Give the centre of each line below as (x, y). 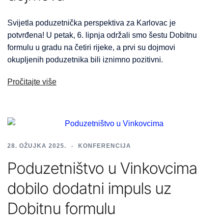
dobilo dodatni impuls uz (89, 189)
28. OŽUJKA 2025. (37, 146)
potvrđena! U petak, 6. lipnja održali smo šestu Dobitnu (102, 35)
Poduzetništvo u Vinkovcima (102, 168)
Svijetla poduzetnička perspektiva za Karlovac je (92, 23)
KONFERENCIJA (105, 146)
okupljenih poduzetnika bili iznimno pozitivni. (85, 60)
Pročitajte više (32, 82)
